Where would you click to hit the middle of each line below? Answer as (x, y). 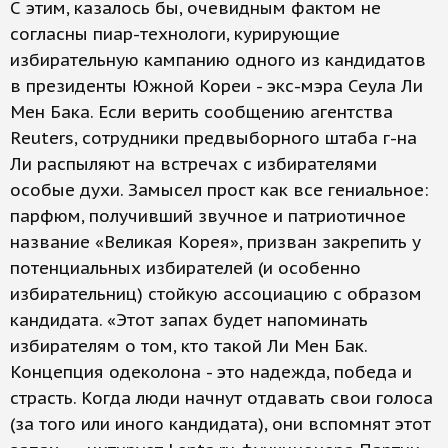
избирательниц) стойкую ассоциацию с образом (216, 294)
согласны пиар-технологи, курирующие (175, 34)
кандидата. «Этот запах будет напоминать (189, 320)
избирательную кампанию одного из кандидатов (218, 60)
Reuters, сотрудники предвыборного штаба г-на (213, 138)
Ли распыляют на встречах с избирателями (193, 164)
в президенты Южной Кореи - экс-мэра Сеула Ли (216, 86)
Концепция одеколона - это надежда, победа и (211, 372)
